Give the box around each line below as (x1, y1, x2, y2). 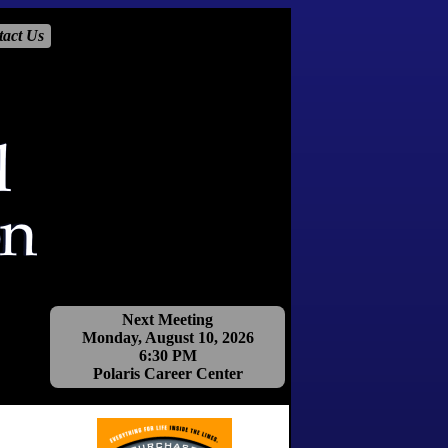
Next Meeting (122, 311, 213, 328)
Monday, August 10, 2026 (81, 329, 254, 346)
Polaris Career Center (92, 365, 243, 382)
